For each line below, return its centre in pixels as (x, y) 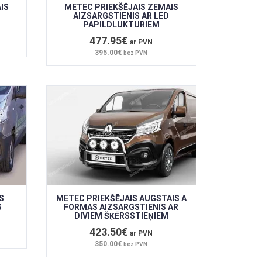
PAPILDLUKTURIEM (121, 24)
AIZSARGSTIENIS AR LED (121, 15)
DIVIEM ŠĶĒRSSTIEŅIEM (121, 216)
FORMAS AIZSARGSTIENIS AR (121, 207)
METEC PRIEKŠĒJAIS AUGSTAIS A (121, 198)
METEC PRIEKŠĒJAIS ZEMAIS (121, 7)
